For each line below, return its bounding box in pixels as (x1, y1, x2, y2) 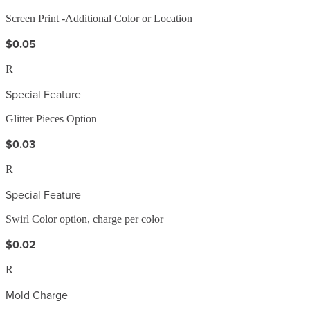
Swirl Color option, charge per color (6, 212, 163, 225)
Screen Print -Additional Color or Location (6, 12, 192, 24)
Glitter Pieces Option (6, 112, 97, 125)
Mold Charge (6, 286, 68, 302)
